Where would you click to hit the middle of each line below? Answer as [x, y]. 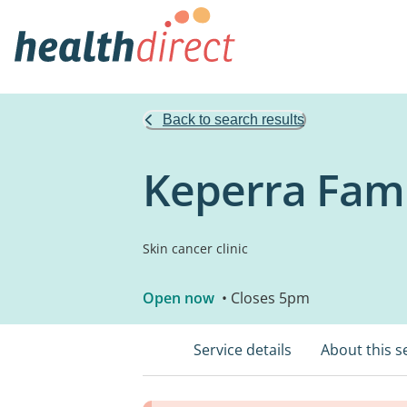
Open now [179, 298]
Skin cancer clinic [195, 248]
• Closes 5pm [264, 298]
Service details [243, 350]
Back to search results [233, 119]
